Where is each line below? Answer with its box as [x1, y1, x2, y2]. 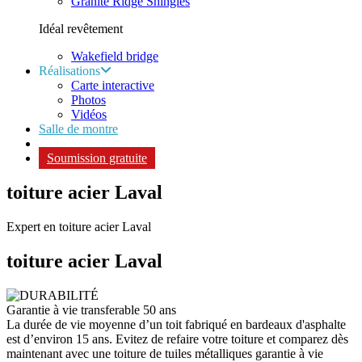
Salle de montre [39, 121, 118, 136]
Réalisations [39, 63, 100, 78]
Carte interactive [71, 78, 154, 92]
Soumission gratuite [47, 150, 147, 165]
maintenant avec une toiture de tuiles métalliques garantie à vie [6, 346, 323, 360]
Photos [71, 92, 106, 107]
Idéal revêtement [39, 21, 123, 36]
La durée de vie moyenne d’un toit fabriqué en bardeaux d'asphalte [6, 317, 346, 331]
